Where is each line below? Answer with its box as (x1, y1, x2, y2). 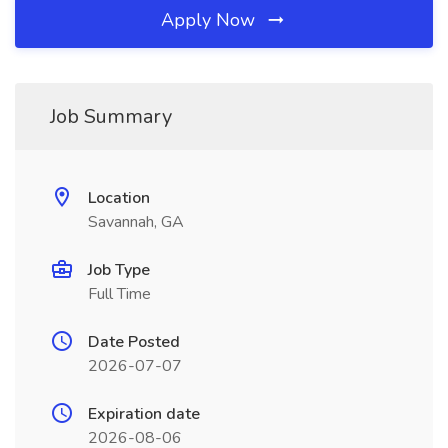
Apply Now (161, 8, 260, 32)
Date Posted (88, 331, 180, 353)
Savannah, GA (88, 211, 184, 233)
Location (88, 187, 150, 209)
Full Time (88, 283, 151, 305)
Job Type (88, 259, 150, 281)
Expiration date (88, 403, 200, 425)
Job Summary (50, 103, 172, 130)
